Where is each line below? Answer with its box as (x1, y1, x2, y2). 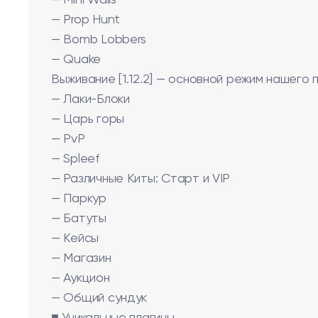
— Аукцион (51, 272, 110, 285)
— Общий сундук (51, 292, 148, 305)
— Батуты (51, 212, 106, 225)
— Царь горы (51, 113, 125, 126)
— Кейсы (51, 232, 99, 245)
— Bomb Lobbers (51, 33, 147, 46)
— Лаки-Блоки (51, 93, 130, 106)
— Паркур (51, 192, 106, 205)
